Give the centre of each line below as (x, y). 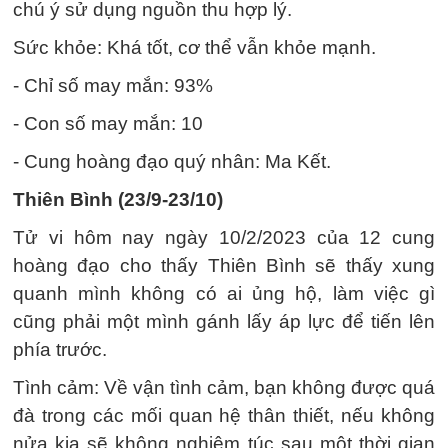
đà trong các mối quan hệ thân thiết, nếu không (224, 416)
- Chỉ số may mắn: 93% (113, 86)
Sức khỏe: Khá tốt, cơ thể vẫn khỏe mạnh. (194, 48)
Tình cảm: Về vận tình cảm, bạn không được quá (224, 388)
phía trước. (60, 350)
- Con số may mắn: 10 (108, 124)
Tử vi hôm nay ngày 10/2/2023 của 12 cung (224, 238)
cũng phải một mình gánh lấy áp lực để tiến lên (224, 322)
